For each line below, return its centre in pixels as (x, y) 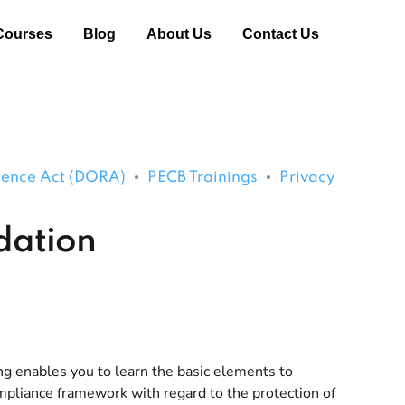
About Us (179, 34)
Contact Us (280, 34)
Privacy (307, 177)
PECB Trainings (202, 177)
